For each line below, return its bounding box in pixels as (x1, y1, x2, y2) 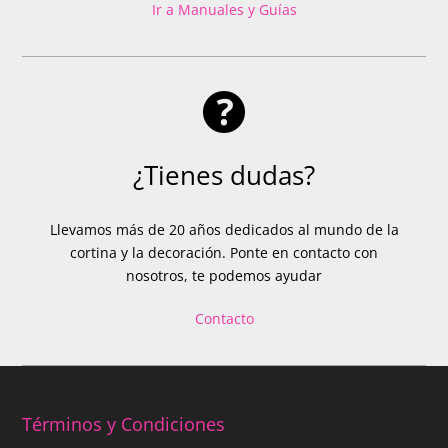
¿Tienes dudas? (133, 157, 315, 194)
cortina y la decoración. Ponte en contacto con (70, 243, 378, 263)
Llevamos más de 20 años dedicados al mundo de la (49, 220, 399, 240)
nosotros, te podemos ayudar (126, 266, 322, 286)
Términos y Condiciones (22, 411, 226, 436)
